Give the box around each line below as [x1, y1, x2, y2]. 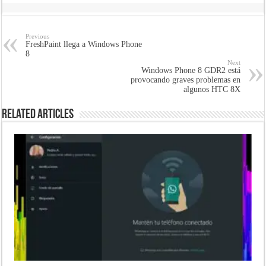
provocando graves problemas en [130, 75, 240, 85]
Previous [26, 33, 50, 40]
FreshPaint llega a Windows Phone [26, 40, 142, 49]
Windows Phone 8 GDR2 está [141, 66, 240, 75]
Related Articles [2, 108, 74, 122]
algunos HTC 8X [183, 85, 240, 94]
